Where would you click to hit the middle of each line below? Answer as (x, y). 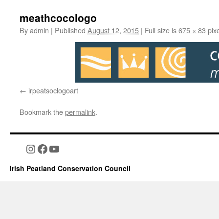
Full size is (161, 30)
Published (70, 30)
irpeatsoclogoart (53, 90)
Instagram (48, 148)
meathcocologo (58, 18)
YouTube (69, 148)
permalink (80, 112)
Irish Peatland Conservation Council (70, 168)
